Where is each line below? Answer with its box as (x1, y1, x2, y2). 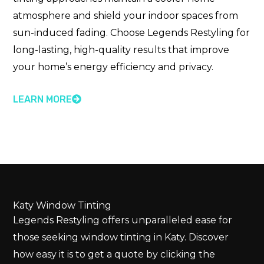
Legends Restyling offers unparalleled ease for (13, 214, 233, 226)
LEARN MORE (13, 93, 72, 105)
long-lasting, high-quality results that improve (13, 44, 230, 56)
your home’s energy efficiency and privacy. (13, 61, 214, 73)
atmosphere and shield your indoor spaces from (13, 10, 239, 22)
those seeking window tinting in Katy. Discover (13, 231, 229, 243)
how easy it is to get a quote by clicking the (13, 248, 216, 260)
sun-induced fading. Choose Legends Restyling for (13, 27, 250, 39)
